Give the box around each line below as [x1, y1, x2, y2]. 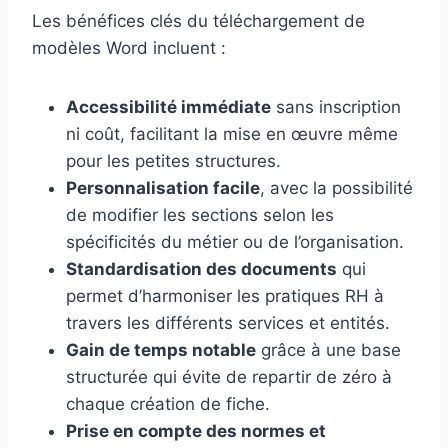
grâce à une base [256, 340, 401, 361]
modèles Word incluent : [32, 38, 226, 59]
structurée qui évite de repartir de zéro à [66, 367, 392, 388]
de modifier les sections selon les [66, 205, 334, 226]
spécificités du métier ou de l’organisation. [66, 232, 404, 253]
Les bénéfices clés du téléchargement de [32, 11, 365, 32]
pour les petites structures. [66, 151, 281, 172]
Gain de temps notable [66, 340, 256, 361]
